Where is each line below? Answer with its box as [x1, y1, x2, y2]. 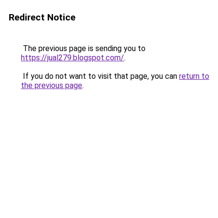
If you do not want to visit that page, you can [21, 72, 179, 81]
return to [179, 72, 209, 81]
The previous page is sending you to [21, 44, 145, 53]
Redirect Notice [9, 12, 75, 23]
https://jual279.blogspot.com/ [21, 53, 124, 62]
